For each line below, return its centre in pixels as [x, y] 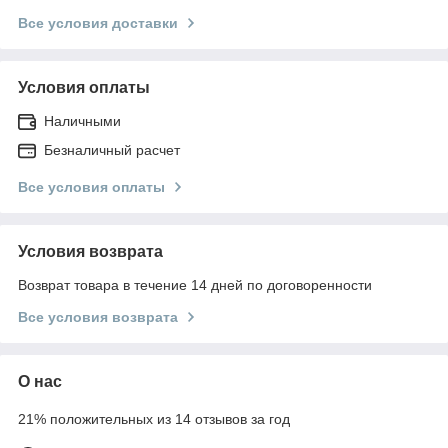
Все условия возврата [98, 317]
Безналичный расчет [112, 150]
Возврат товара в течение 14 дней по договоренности [195, 285]
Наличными [82, 121]
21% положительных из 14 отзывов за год [154, 419]
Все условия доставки [98, 23]
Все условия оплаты [91, 187]
